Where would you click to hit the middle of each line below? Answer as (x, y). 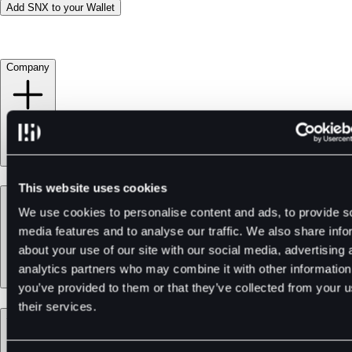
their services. (57, 306)
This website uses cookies (93, 187)
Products (27, 194)
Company (28, 67)
